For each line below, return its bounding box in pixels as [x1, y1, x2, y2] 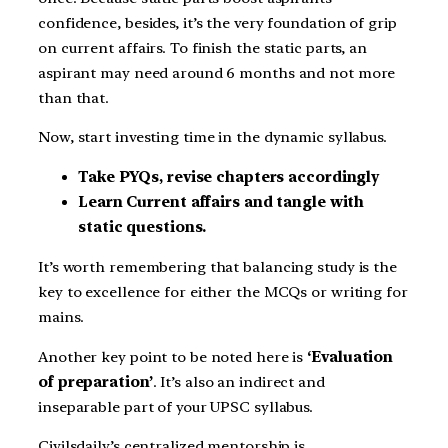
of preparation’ [38, 372, 153, 391]
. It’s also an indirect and [152, 372, 325, 391]
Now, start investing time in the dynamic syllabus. [38, 128, 387, 147]
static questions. [78, 218, 207, 237]
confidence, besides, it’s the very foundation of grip [38, 13, 397, 32]
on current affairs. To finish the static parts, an [38, 38, 367, 57]
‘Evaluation [307, 347, 394, 366]
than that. [38, 88, 110, 107]
